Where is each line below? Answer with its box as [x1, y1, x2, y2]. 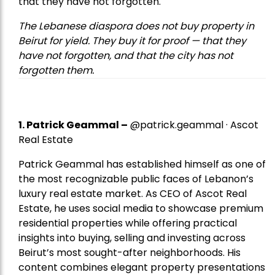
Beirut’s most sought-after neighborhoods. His [18, 246, 241, 260]
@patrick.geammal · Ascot [128, 118, 258, 132]
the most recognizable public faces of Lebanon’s [18, 172, 254, 186]
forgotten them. [18, 63, 94, 77]
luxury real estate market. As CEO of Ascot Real [18, 187, 247, 201]
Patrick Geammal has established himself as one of [18, 157, 266, 171]
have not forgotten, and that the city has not [18, 48, 233, 63]
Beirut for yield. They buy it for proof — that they [18, 34, 246, 48]
